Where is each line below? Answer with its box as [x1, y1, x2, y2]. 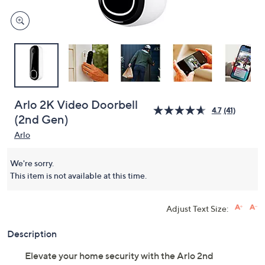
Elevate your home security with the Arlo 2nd [25, 250, 214, 261]
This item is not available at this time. [10, 170, 147, 180]
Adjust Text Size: [166, 203, 228, 214]
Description [7, 228, 57, 240]
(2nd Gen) [14, 112, 69, 127]
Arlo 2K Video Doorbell [14, 98, 138, 112]
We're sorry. [10, 158, 54, 168]
